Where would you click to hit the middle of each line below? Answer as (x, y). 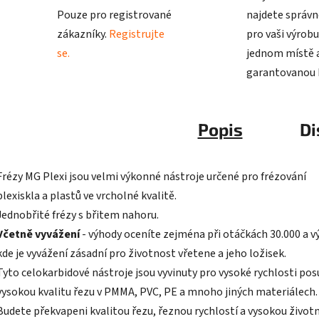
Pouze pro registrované (114, 15)
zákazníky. (83, 35)
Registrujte (137, 35)
